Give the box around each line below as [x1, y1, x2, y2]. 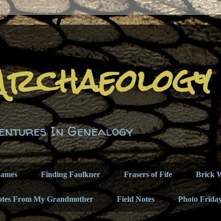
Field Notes [117, 195, 154, 203]
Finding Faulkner [41, 170, 100, 179]
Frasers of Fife [124, 170, 172, 179]
